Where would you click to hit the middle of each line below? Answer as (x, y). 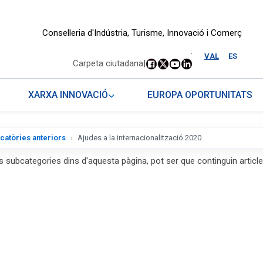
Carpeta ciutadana (108, 64)
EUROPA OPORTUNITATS (200, 95)
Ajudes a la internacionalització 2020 (139, 138)
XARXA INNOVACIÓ (68, 95)
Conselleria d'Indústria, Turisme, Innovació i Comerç (142, 33)
